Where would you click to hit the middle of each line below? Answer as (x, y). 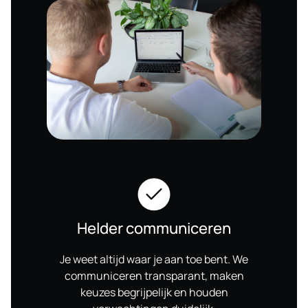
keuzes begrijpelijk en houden (154, 293)
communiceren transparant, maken (154, 276)
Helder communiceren (154, 229)
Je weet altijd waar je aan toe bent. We (154, 260)
